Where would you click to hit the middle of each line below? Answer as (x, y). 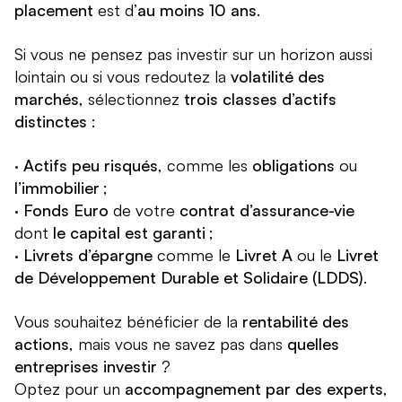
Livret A (264, 255)
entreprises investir (86, 367)
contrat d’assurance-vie (267, 210)
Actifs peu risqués (91, 166)
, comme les (205, 166)
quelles (313, 344)
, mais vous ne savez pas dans (178, 344)
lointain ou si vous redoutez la (122, 77)
